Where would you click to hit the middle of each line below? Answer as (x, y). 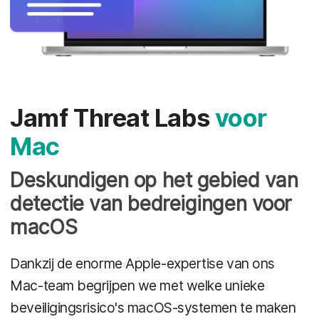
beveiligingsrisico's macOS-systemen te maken (153, 307)
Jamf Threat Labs (113, 118)
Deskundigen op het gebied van (154, 180)
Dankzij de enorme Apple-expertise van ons (142, 263)
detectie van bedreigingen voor (151, 203)
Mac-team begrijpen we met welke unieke (137, 285)
